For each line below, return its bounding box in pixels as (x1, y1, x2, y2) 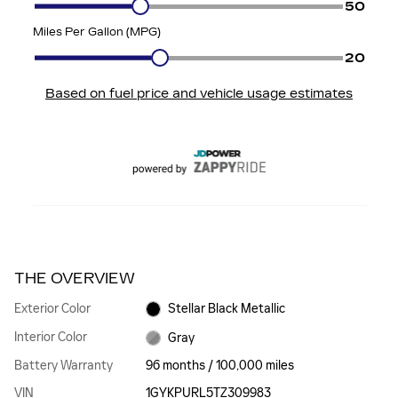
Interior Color (14, 329, 87, 345)
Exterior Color (14, 300, 91, 316)
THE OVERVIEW (14, 269, 135, 287)
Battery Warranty (14, 358, 113, 374)
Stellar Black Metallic (168, 301, 286, 317)
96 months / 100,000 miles (145, 358, 294, 374)
